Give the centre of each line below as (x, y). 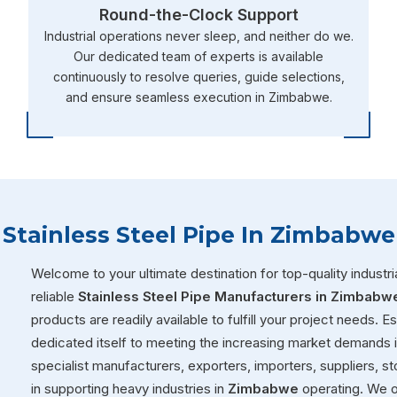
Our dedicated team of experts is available (198, 56)
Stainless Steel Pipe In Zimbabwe (198, 234)
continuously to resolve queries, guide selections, (198, 76)
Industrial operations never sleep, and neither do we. (198, 35)
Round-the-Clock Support (198, 14)
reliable (54, 296)
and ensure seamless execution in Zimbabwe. (198, 97)
